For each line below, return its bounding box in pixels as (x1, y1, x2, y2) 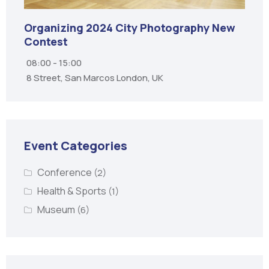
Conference (37, 166, 94, 179)
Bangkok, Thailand (26, 58, 103, 70)
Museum (37, 203, 77, 216)
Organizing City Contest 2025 (24, 20, 184, 35)
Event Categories (24, 138, 127, 154)
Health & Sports (37, 184, 108, 198)
